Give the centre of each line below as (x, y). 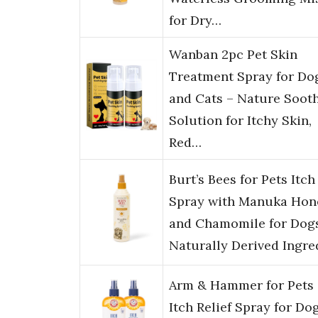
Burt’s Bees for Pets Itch (242, 180)
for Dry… (195, 21)
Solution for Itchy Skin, (240, 121)
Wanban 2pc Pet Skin (233, 55)
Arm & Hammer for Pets (241, 285)
